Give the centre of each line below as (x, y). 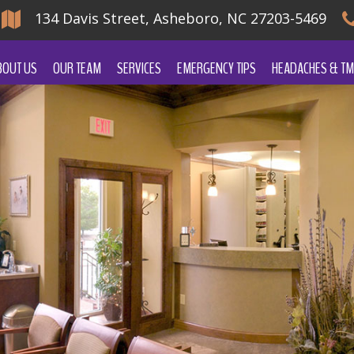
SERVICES (139, 68)
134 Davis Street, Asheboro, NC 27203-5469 (182, 19)
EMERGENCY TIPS (217, 68)
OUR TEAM (77, 68)
